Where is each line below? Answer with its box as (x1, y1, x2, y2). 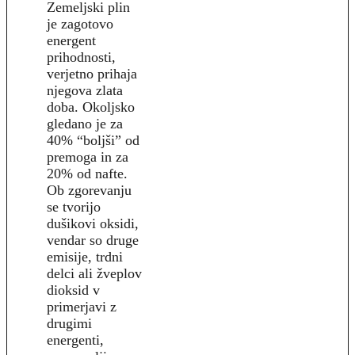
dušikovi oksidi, (47, 215, 139, 231)
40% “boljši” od (47, 132, 139, 148)
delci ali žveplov (47, 265, 142, 281)
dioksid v (47, 281, 100, 298)
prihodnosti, (47, 48, 116, 65)
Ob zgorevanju (47, 181, 132, 198)
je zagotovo (47, 15, 113, 32)
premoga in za (47, 148, 128, 165)
